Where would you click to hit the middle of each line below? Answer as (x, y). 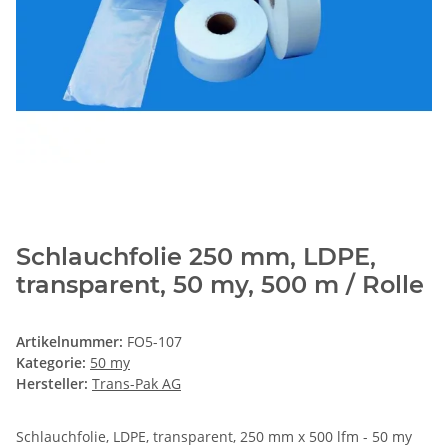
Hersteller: (52, 383)
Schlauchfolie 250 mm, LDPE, (196, 256)
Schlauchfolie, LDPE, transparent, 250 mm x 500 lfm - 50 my (214, 436)
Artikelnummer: (71, 341)
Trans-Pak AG (136, 383)
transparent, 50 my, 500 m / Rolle (220, 284)
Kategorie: (53, 362)
